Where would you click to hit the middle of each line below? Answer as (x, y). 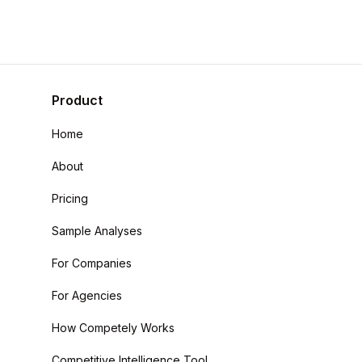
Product (77, 100)
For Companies (92, 263)
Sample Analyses (97, 231)
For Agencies (87, 295)
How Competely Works (113, 328)
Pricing (70, 198)
